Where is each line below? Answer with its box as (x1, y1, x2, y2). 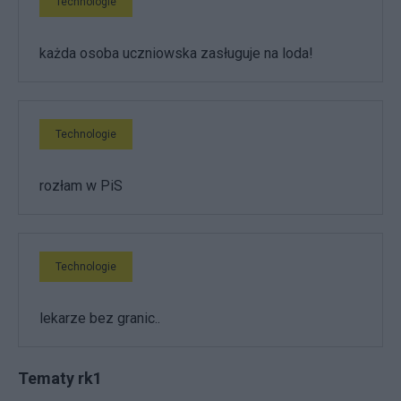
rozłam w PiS (39, 176, 123, 194)
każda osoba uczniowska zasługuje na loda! (39, 44, 313, 62)
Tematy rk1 (18, 368, 102, 388)
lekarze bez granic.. (39, 309, 160, 327)
